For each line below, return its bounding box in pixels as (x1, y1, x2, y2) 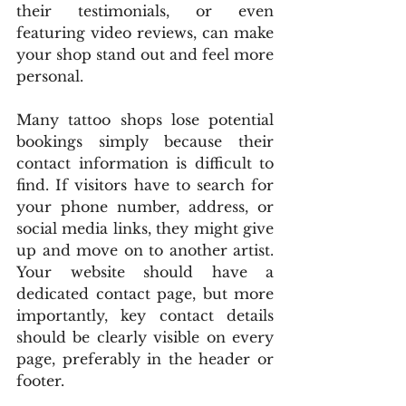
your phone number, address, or (16, 198, 274, 216)
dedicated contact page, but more (16, 285, 274, 303)
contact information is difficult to (16, 154, 274, 172)
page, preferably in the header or (16, 350, 274, 368)
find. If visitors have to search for (16, 176, 274, 194)
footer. (16, 372, 64, 390)
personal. (16, 67, 83, 85)
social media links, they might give (16, 219, 274, 237)
